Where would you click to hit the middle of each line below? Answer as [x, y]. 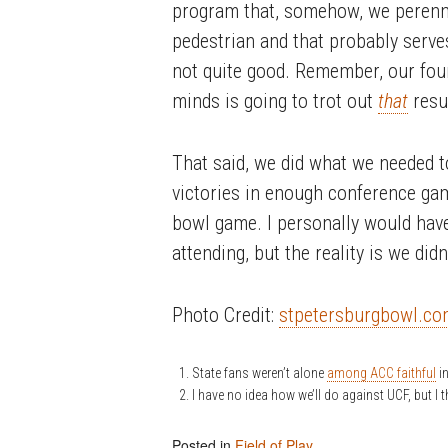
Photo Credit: [225, 315]
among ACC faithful [381, 373]
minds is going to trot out [275, 101]
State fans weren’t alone [259, 373]
